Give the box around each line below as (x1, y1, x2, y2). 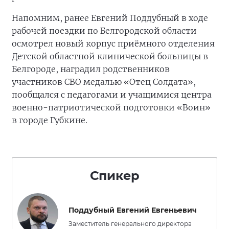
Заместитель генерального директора (68, 220, 192, 228)
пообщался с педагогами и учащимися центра (12, 89, 212, 100)
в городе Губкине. (12, 115, 87, 126)
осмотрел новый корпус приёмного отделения (12, 38, 215, 49)
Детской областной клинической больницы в (12, 51, 208, 62)
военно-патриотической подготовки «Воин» (12, 102, 211, 113)
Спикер (89, 168, 140, 184)
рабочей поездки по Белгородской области (12, 26, 197, 36)
